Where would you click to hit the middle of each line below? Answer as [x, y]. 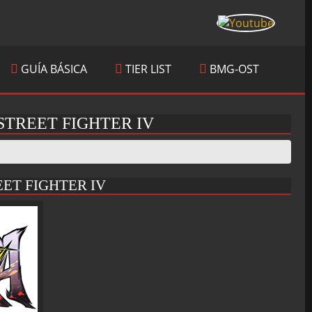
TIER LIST [147, 69]
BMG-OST [233, 69]
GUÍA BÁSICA [53, 69]
